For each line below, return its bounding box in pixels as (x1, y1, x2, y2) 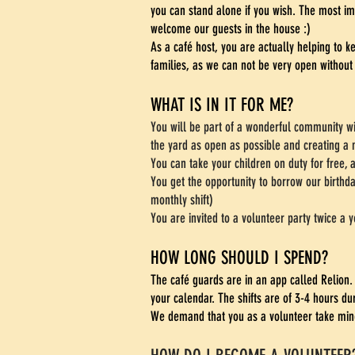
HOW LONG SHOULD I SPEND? (151, 247, 328, 269)
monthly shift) (151, 192, 213, 208)
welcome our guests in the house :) (151, 21, 311, 36)
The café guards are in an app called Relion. (151, 272, 353, 288)
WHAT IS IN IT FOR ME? (151, 94, 293, 116)
